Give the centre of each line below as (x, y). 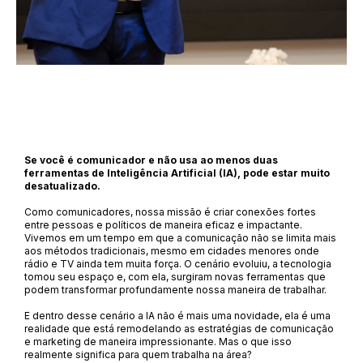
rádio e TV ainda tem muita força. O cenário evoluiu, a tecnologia (178, 264)
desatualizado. (62, 186)
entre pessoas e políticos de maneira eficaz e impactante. (163, 225)
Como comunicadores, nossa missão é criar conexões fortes (170, 212)
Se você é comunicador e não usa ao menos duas (151, 160)
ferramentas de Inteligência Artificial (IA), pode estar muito (177, 173)
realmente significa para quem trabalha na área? (138, 354)
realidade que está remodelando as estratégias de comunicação (179, 329)
